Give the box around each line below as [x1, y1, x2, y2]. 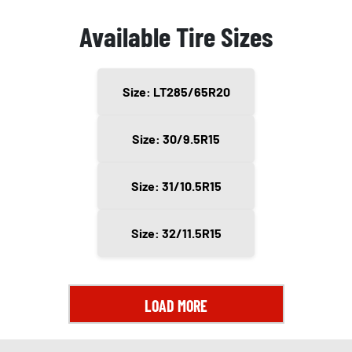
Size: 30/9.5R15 [132, 131, 220, 147]
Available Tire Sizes [79, 20, 273, 53]
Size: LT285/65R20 [122, 84, 230, 100]
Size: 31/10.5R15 [130, 178, 222, 194]
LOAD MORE [145, 296, 207, 316]
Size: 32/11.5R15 [130, 225, 222, 241]
